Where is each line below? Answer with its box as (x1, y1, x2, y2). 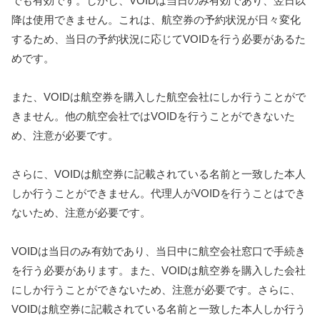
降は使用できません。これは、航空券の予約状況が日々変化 (11, 13, 301, 26)
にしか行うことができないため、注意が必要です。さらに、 (11, 283, 301, 296)
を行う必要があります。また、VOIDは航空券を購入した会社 (11, 264, 306, 276)
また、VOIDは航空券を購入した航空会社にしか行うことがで (11, 90, 306, 103)
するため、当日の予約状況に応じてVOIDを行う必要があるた (11, 32, 306, 45)
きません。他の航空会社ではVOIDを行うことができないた (11, 109, 295, 122)
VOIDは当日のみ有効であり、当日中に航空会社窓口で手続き (11, 244, 306, 257)
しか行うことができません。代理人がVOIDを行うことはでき (11, 186, 306, 199)
